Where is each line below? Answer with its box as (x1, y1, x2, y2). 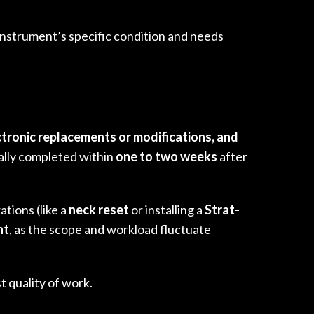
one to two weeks (116, 148, 217, 164)
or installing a (129, 201, 205, 217)
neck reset (69, 201, 129, 217)
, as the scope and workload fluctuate (9, 221, 211, 237)
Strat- (205, 201, 240, 217)
